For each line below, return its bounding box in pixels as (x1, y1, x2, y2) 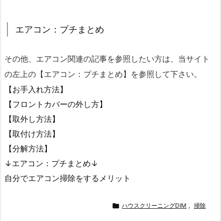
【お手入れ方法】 (4, 84, 68, 94)
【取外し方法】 (4, 113, 60, 124)
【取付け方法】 (4, 128, 60, 139)
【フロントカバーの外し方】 (4, 99, 107, 109)
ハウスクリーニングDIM (122, 201, 186, 209)
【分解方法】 (4, 143, 52, 153)
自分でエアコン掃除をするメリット (4, 173, 131, 183)
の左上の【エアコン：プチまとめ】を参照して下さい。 (4, 70, 202, 78)
